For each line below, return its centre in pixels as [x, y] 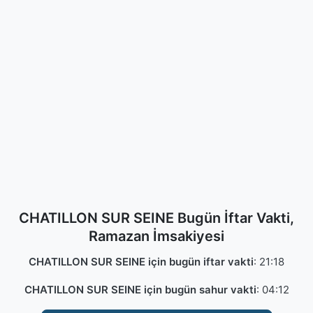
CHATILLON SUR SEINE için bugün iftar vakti [141, 262]
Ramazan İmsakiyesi [156, 236]
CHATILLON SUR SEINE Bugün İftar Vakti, [156, 218]
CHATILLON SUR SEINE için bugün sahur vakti [140, 290]
